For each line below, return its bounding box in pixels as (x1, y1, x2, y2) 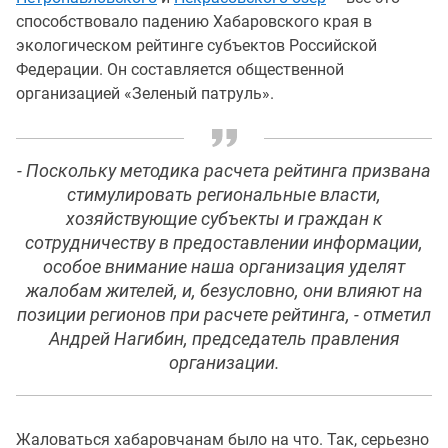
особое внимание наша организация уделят (43, 257, 405, 277)
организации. (168, 353, 280, 373)
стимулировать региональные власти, (67, 185, 381, 205)
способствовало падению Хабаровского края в (16, 12, 372, 31)
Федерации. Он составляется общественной (16, 60, 344, 79)
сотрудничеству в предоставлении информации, (25, 233, 423, 253)
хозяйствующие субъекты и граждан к (65, 209, 383, 229)
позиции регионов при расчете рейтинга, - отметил (17, 305, 431, 325)
